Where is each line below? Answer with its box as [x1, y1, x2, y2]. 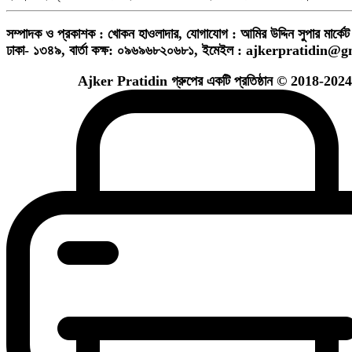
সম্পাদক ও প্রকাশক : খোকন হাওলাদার [6, 25, 178, 42]
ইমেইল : [202, 42, 246, 58]
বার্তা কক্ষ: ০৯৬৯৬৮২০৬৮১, [69, 42, 198, 58]
